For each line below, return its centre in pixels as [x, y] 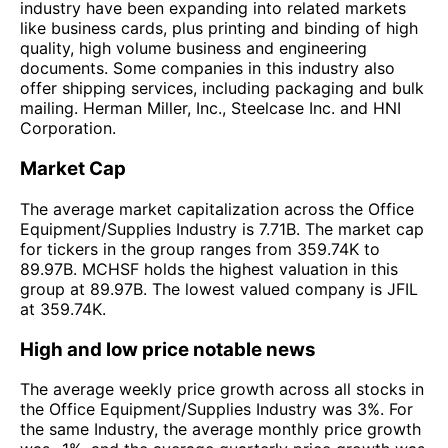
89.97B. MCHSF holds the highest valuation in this [209, 268]
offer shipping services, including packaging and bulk [222, 88]
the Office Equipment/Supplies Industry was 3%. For [216, 409]
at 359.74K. [63, 308]
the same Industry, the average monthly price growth [220, 429]
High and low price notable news [168, 349]
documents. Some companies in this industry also [207, 68]
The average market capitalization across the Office [217, 208]
